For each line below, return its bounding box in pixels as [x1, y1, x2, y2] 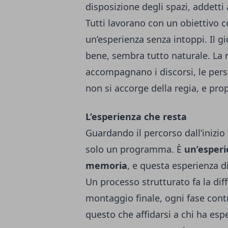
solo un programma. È [85, 143, 184, 156]
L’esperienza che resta [85, 110, 187, 123]
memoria [85, 159, 127, 172]
